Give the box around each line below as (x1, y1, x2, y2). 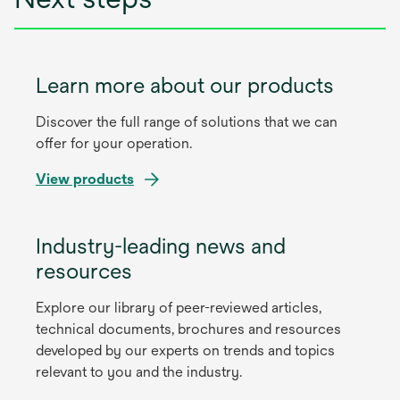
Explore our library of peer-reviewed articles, (36, 299, 321, 317)
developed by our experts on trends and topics (36, 342, 335, 360)
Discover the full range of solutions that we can (36, 113, 337, 131)
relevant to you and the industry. (36, 363, 242, 381)
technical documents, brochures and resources (36, 321, 341, 338)
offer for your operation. (36, 135, 192, 153)
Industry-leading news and (36, 233, 286, 259)
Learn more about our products (36, 72, 334, 98)
